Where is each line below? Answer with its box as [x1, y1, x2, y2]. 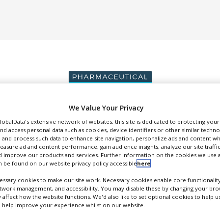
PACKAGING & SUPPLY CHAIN [65, 120, 151, 130]
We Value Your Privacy [68, 103, 144, 113]
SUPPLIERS [163, 120, 195, 130]
